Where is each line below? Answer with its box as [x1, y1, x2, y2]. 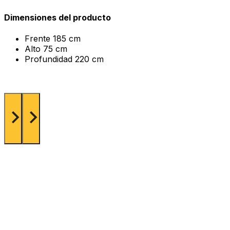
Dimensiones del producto [4, 12, 111, 23]
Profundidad [25, 54, 75, 65]
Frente [25, 33, 53, 44]
